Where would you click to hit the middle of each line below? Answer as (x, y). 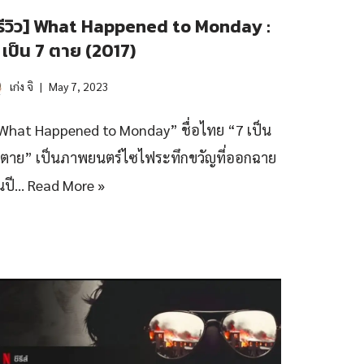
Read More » (66, 185)
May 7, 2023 (79, 86)
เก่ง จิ (22, 86)
